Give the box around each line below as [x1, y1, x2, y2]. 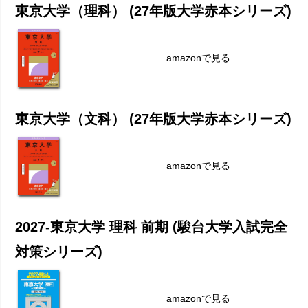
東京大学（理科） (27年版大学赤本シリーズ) [15, 3, 292, 19]
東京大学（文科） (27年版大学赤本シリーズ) [15, 111, 292, 127]
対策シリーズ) [15, 244, 103, 260]
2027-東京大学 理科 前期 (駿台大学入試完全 [15, 219, 288, 235]
